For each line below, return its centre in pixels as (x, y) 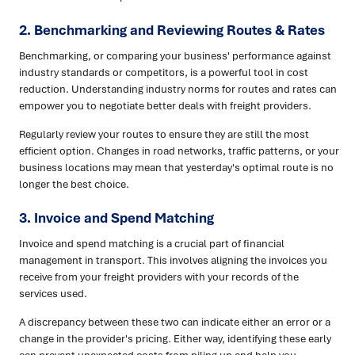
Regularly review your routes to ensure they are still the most (164, 134)
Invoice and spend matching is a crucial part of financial (152, 243)
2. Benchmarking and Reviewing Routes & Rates (172, 29)
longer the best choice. (74, 183)
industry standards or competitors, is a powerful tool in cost (164, 72)
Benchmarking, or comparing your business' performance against (175, 55)
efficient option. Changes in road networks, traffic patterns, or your (179, 150)
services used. (53, 293)
